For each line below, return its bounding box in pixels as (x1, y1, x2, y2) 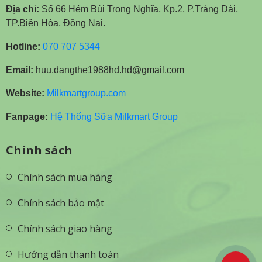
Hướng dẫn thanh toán (18, 248, 119, 261)
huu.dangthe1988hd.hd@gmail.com (33, 65, 184, 75)
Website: (6, 88, 44, 98)
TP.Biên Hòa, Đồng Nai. (6, 18, 105, 28)
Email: (6, 65, 33, 75)
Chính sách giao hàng (18, 222, 112, 235)
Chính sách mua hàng (18, 171, 112, 184)
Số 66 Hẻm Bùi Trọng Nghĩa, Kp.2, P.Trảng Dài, (39, 4, 238, 14)
